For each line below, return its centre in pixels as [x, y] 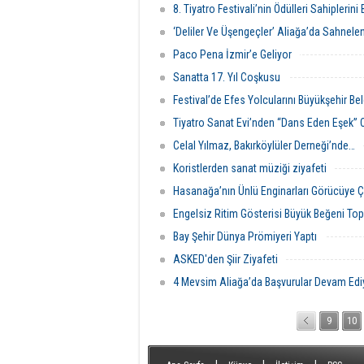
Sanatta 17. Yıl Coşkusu [227, 77]
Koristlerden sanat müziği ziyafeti [250, 168]
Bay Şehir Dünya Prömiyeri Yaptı [245, 236]
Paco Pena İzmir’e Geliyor [232, 54]
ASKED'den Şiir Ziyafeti [225, 259]
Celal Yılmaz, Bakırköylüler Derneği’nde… [264, 145]
